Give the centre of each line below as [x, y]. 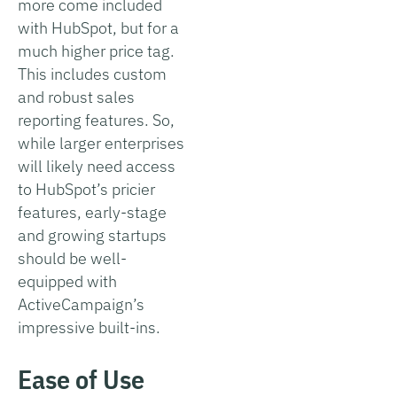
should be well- [72, 258]
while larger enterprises [101, 143]
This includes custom [92, 74]
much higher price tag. [96, 51]
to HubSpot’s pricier [86, 189]
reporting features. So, [96, 120]
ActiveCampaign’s [81, 304]
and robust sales [76, 97]
